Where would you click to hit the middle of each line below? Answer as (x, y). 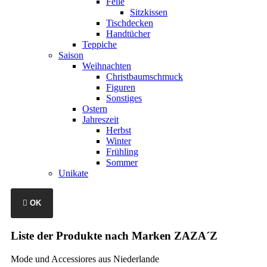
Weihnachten (107, 66)
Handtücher (128, 34)
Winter (119, 141)
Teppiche (100, 45)
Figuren (121, 88)
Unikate (73, 173)
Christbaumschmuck (145, 77)
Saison (71, 55)
